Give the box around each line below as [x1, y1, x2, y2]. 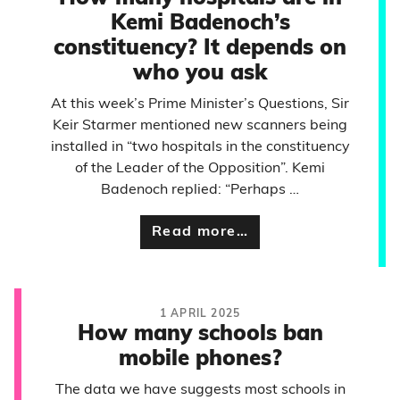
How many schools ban [77, 324, 323, 346]
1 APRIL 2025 [159, 309, 241, 320]
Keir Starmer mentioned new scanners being [53, 119, 347, 133]
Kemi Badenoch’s [110, 13, 290, 35]
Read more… [151, 225, 249, 239]
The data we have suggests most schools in [54, 383, 346, 397]
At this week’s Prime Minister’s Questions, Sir [51, 97, 349, 112]
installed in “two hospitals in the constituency [50, 140, 350, 154]
